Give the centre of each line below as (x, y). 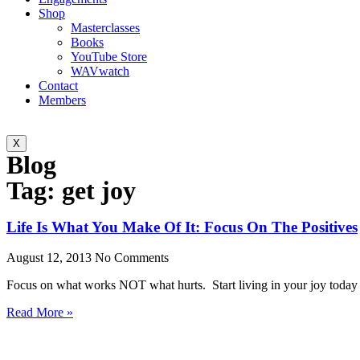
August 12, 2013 (51, 258)
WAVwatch (100, 71)
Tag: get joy (71, 190)
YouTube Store (109, 57)
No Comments (132, 258)
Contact (58, 86)
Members (62, 100)
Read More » (40, 313)
